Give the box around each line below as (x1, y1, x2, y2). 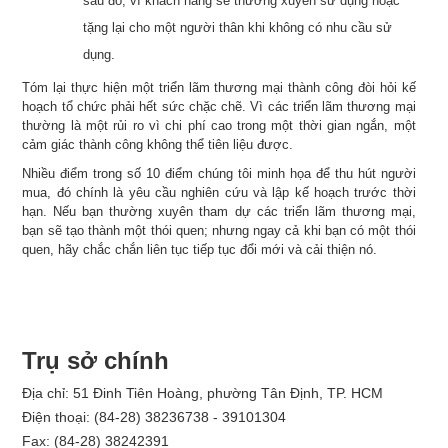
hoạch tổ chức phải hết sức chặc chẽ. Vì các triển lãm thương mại (22, 98, 416, 114)
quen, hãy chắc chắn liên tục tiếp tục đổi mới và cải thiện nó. (22, 241, 378, 257)
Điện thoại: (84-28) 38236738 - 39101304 (22, 408, 287, 425)
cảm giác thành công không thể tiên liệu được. (22, 136, 294, 152)
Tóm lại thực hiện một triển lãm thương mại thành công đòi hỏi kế (22, 79, 416, 95)
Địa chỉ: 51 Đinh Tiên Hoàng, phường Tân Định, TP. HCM (22, 384, 384, 401)
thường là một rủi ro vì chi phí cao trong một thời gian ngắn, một (22, 117, 416, 133)
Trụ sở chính (22, 346, 170, 374)
